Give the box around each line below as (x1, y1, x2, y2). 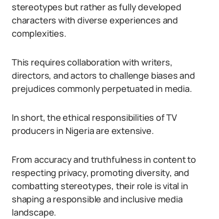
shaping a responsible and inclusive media (12, 193, 183, 205)
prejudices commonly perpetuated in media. (12, 83, 192, 94)
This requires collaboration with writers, (12, 56, 173, 68)
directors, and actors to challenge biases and (12, 69, 195, 81)
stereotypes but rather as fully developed (12, 1, 181, 13)
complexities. (12, 27, 66, 39)
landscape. (12, 206, 57, 218)
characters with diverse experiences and (12, 14, 178, 26)
